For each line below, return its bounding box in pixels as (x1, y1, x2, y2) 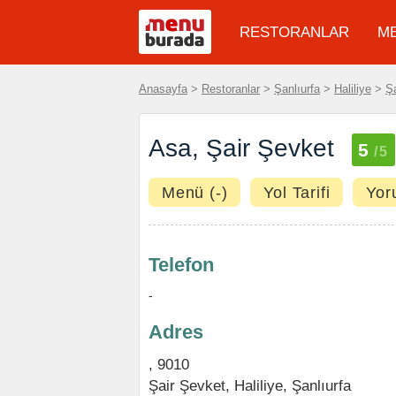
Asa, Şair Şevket (148, 134, 334, 162)
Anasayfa (139, 82, 187, 95)
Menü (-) (162, 184, 228, 202)
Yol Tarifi (263, 184, 331, 202)
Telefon (148, 254, 214, 276)
